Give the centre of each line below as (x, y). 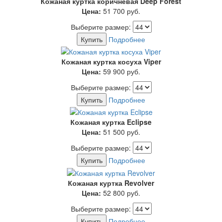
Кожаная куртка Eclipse (111, 122)
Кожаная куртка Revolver (111, 183)
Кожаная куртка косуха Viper (111, 61)
